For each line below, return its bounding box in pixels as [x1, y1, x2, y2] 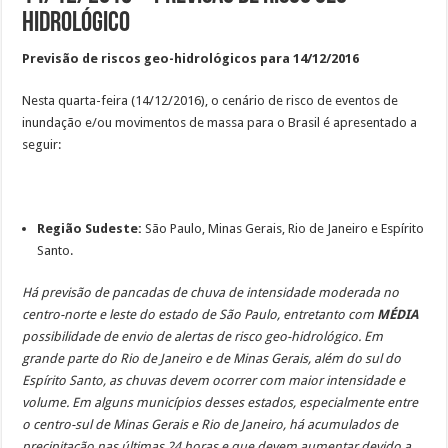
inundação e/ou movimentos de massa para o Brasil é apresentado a [22, 114, 418, 130]
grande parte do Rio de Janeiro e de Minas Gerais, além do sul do [22, 350, 402, 366]
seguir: [22, 136, 62, 152]
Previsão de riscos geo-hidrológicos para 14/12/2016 [22, 50, 360, 66]
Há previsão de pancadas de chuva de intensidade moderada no [22, 284, 400, 300]
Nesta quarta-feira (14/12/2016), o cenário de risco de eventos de [22, 92, 399, 108]
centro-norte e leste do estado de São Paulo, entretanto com [22, 306, 378, 322]
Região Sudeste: [37, 220, 143, 236]
